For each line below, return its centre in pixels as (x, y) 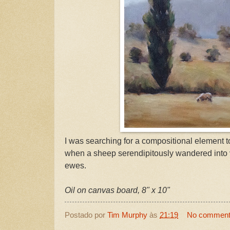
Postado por (86, 215)
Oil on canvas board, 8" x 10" (117, 190)
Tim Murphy (127, 215)
